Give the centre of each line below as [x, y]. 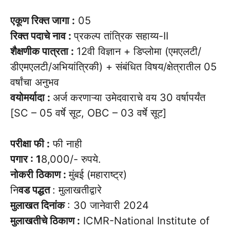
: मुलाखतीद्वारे [77, 190]
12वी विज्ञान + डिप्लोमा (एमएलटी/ [139, 51]
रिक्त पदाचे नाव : [42, 36]
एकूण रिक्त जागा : [43, 20]
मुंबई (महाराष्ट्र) [98, 174]
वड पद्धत [35, 190]
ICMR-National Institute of [145, 221]
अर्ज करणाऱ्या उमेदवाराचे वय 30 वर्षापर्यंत [129, 97]
